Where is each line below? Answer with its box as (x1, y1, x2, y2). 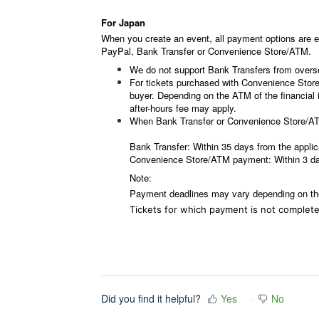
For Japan (101, 16, 145, 29)
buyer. (130, 88, 157, 102)
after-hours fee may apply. (130, 101, 236, 115)
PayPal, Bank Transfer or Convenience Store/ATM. (101, 44, 311, 58)
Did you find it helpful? (101, 291, 201, 305)
